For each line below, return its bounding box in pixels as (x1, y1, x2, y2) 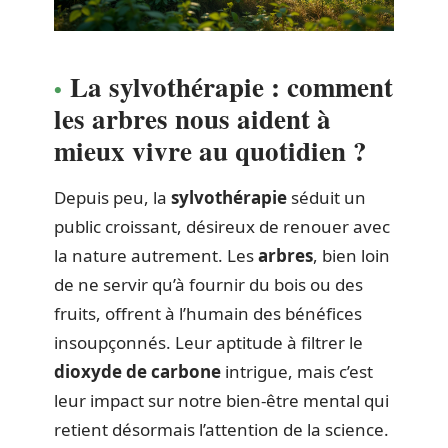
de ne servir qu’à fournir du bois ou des (54, 272, 363, 296)
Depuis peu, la (54, 185, 171, 209)
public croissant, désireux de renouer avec (54, 214, 390, 238)
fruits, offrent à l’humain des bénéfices (54, 301, 362, 325)
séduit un (287, 185, 366, 209)
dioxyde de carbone (54, 359, 221, 383)
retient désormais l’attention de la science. (54, 417, 389, 441)
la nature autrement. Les (54, 243, 258, 267)
